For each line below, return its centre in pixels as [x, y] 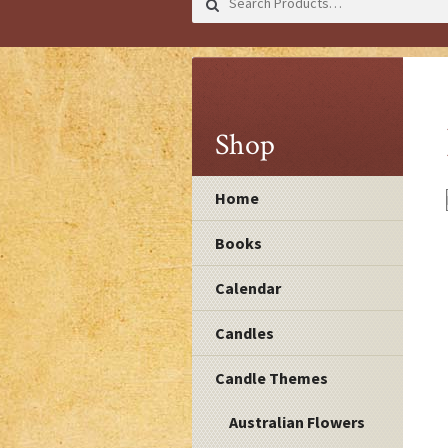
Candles [245, 333]
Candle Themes [272, 378]
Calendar [248, 288]
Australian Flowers [297, 422]
